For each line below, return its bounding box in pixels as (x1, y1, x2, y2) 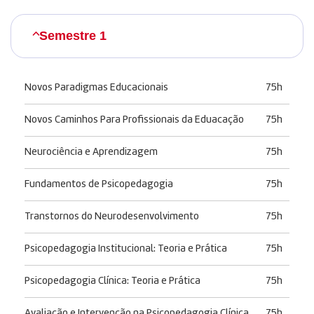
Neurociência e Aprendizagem (25, 147, 158, 158)
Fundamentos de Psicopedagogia (25, 179, 173, 191)
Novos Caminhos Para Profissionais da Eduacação (25, 115, 244, 126)
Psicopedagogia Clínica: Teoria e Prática (25, 276, 200, 287)
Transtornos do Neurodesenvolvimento (25, 212, 199, 223)
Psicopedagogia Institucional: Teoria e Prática (25, 244, 227, 255)
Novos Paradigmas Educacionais (25, 83, 168, 94)
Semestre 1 (39, 29, 107, 43)
